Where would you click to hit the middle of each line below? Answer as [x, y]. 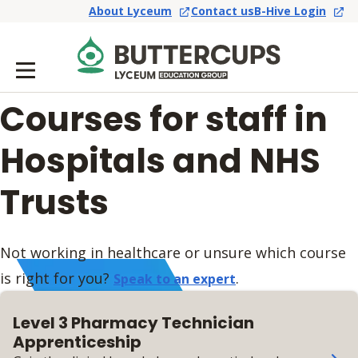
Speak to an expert [175, 279]
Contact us [223, 11]
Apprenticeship [77, 342]
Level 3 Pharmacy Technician [133, 323]
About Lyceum [130, 11]
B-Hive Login [290, 11]
